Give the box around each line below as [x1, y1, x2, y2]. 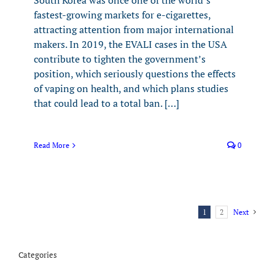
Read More [34, 141, 69, 150]
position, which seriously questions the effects [34, 67, 236, 80]
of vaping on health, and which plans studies [34, 82, 228, 95]
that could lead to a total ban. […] [34, 96, 179, 110]
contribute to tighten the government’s [34, 52, 206, 66]
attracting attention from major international [34, 23, 234, 36]
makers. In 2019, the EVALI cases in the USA [34, 37, 227, 51]
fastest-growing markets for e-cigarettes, [34, 8, 211, 21]
